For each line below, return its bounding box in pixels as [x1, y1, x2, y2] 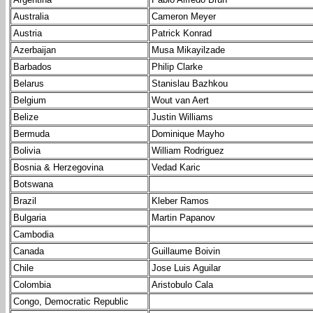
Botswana [13, 179, 53, 190]
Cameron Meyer [152, 11, 216, 22]
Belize [13, 112, 38, 123]
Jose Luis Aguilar [152, 263, 221, 274]
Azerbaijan [13, 45, 56, 56]
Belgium [13, 95, 46, 106]
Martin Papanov [152, 212, 215, 224]
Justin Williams [152, 112, 213, 123]
